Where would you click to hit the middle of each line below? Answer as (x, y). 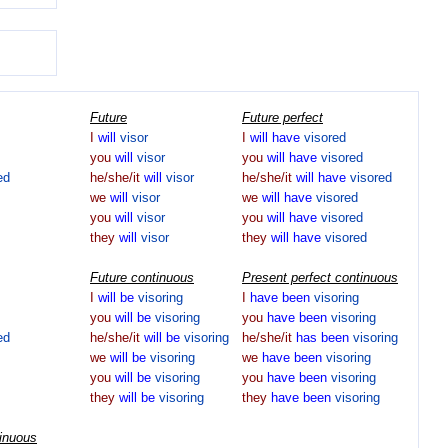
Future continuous (142, 278)
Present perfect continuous (320, 278)
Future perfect (282, 118)
